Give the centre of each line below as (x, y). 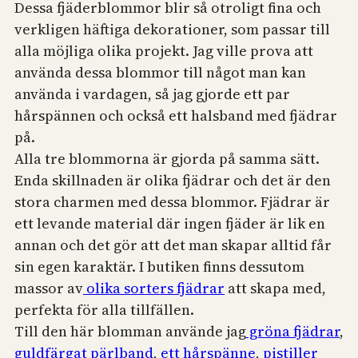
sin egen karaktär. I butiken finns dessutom (159, 267)
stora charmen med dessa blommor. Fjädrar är (172, 202)
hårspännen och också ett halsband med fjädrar (176, 116)
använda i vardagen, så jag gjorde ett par (152, 94)
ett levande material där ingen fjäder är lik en (170, 224)
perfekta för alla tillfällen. (104, 310)
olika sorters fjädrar (154, 288)
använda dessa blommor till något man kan (160, 73)
